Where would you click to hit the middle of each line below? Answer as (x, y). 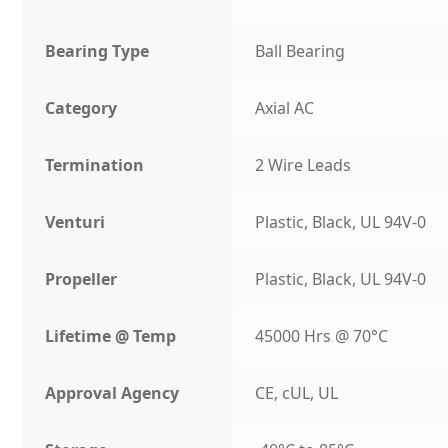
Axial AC (285, 108)
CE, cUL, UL (297, 393)
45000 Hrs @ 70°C (322, 336)
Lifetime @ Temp (111, 336)
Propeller (81, 279)
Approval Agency (112, 393)
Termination (95, 165)
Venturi (75, 222)
